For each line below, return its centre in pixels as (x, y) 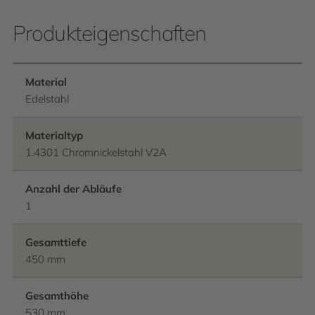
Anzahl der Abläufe (73, 189)
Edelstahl (47, 99)
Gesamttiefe (56, 242)
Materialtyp (54, 135)
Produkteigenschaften (109, 33)
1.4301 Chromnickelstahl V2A (96, 152)
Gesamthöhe (57, 296)
